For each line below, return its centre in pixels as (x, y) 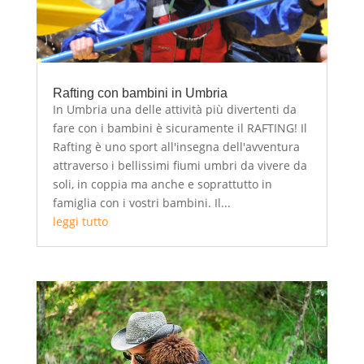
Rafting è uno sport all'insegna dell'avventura (176, 147)
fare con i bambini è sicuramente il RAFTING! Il (180, 128)
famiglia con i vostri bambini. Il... (141, 203)
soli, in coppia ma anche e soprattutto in (162, 184)
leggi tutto (80, 222)
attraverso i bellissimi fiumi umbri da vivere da (180, 166)
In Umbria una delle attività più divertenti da (174, 110)
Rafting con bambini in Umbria (140, 93)
